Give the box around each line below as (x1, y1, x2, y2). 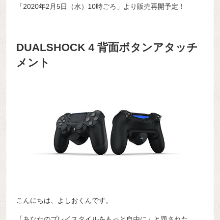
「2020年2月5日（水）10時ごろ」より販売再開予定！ (16, 2, 186, 10)
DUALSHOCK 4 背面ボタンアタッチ (16, 41, 198, 54)
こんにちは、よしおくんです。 (16, 196, 113, 204)
